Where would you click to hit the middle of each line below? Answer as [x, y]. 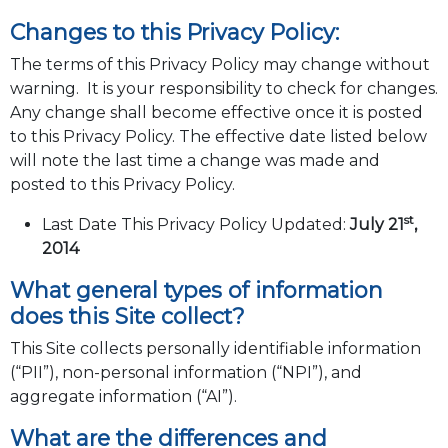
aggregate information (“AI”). [123, 397]
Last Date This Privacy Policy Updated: [195, 225]
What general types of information [196, 290]
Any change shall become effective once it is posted [216, 113]
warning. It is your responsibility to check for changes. [223, 89]
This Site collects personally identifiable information [215, 349]
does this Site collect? [127, 316]
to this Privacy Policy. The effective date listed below [218, 137]
